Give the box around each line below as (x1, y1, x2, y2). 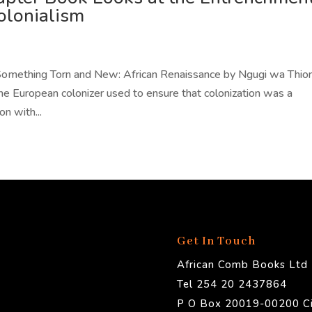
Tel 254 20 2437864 (176, 277, 287, 292)
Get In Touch (176, 234, 259, 249)
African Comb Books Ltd (176, 258, 308, 272)
